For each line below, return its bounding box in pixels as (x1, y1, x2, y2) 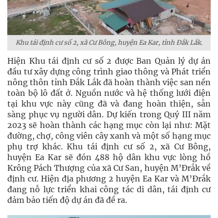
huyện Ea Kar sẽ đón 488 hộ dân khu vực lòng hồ (7, 152, 211, 162)
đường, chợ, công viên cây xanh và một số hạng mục (7, 131, 211, 141)
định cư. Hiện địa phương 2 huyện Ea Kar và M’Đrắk (7, 174, 211, 183)
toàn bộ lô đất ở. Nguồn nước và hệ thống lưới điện (7, 88, 211, 98)
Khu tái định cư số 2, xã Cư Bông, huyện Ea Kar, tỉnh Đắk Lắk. (16, 38, 202, 47)
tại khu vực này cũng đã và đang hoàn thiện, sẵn (7, 99, 211, 109)
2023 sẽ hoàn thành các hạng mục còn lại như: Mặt (7, 120, 211, 130)
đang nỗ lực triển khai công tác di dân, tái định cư (7, 184, 211, 194)
